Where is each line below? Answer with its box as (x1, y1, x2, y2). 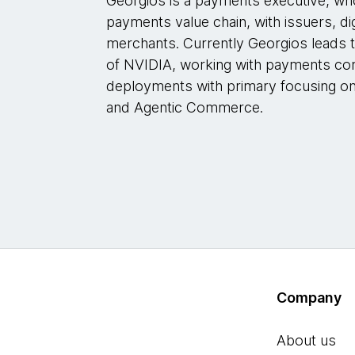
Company (277, 289, 342, 307)
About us (277, 332, 337, 349)
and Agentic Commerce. (106, 99, 264, 116)
